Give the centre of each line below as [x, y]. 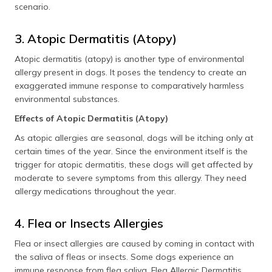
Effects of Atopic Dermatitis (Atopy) [91, 118]
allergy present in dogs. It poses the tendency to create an [131, 72]
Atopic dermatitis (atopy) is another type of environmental [129, 59]
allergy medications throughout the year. [95, 191]
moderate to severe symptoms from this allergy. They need [131, 178]
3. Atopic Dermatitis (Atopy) [96, 39]
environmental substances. [67, 99]
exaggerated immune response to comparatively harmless [129, 86]
